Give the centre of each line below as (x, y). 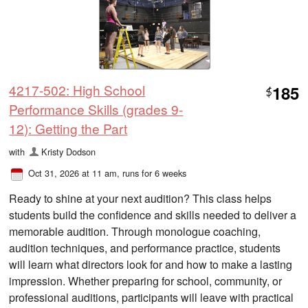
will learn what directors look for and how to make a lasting (151, 265)
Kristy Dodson (68, 152)
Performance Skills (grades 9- (96, 109)
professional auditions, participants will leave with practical (152, 298)
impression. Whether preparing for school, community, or (146, 281)
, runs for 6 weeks (152, 173)
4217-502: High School (77, 89)
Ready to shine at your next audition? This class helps (141, 199)
